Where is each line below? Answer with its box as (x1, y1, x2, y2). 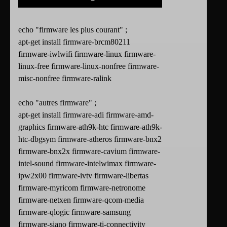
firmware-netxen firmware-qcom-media (18, 196, 144, 205)
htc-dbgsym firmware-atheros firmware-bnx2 (18, 135, 162, 144)
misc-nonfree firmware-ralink (18, 74, 111, 83)
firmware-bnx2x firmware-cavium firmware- (18, 147, 160, 156)
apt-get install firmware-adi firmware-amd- (18, 110, 154, 120)
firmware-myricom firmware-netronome (18, 183, 145, 193)
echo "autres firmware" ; (18, 98, 96, 107)
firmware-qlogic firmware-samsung (18, 208, 131, 217)
